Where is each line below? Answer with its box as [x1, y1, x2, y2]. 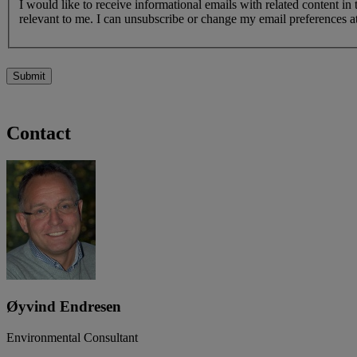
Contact [6, 123, 71, 144]
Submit [13, 70, 45, 83]
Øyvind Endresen [6, 297, 121, 315]
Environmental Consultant [6, 330, 138, 344]
